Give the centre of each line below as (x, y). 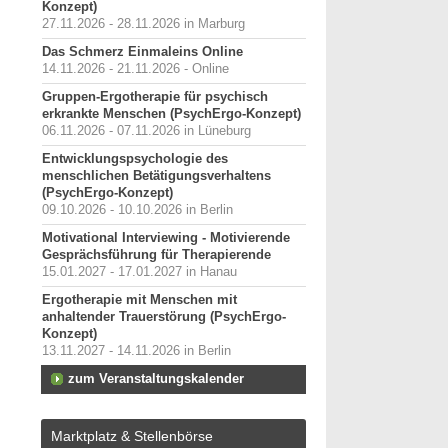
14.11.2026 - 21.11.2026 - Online (135, 69)
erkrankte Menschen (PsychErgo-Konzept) (171, 114)
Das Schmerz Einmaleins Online (142, 52)
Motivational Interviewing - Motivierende (166, 238)
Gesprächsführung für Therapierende (156, 255)
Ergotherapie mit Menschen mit (139, 300)
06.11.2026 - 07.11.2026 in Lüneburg (146, 131)
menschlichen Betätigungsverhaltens (156, 176)
